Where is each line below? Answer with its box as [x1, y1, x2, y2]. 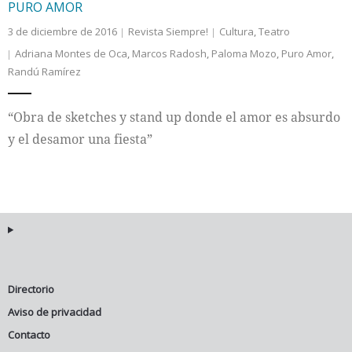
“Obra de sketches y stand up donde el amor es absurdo [8, 108, 340, 126]
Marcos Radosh [132, 46, 207, 60]
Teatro [258, 24, 290, 38]
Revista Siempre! [128, 24, 208, 38]
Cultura [219, 24, 254, 38]
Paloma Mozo [211, 46, 277, 60]
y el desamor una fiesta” [8, 130, 152, 148]
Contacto [8, 328, 50, 342]
